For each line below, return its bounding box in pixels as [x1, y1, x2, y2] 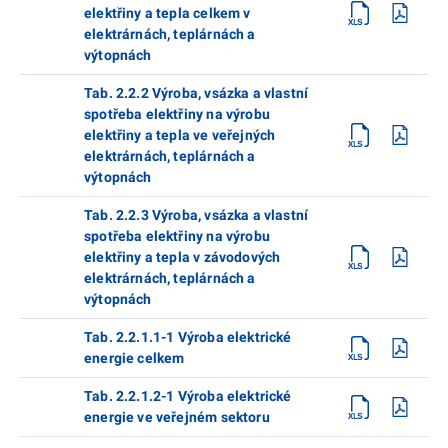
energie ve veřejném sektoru [84, 408, 270, 425]
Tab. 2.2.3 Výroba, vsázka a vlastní [84, 206, 309, 223]
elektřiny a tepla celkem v [84, 4, 251, 21]
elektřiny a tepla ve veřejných [84, 126, 276, 143]
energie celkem [84, 349, 185, 366]
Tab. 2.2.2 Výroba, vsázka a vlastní [84, 84, 309, 101]
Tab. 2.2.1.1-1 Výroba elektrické [84, 328, 292, 345]
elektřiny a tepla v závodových [84, 248, 281, 265]
